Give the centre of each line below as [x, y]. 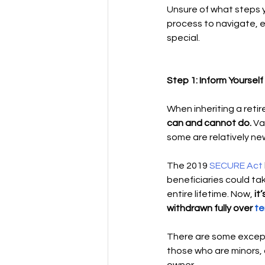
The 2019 [188, 166]
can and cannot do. [210, 123]
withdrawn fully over [211, 208]
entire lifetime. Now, [210, 194]
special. [184, 38]
